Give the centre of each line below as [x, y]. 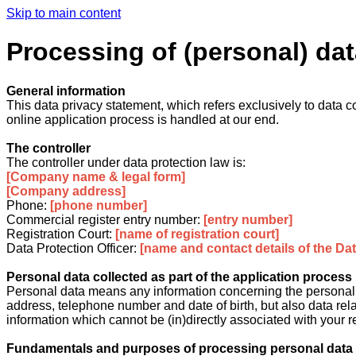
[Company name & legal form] [96, 176]
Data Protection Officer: [72, 248]
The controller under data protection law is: [126, 162]
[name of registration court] [197, 234]
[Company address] [66, 191]
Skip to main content [64, 13]
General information [66, 91]
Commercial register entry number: [103, 219]
